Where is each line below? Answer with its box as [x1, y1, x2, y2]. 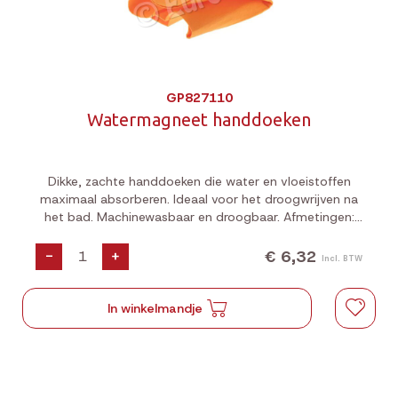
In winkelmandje [107, 300, 203, 316]
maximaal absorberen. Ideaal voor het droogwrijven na [40, 191, 358, 207]
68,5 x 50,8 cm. [152, 227, 246, 243]
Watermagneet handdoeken [87, 109, 311, 130]
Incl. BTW [322, 252, 362, 264]
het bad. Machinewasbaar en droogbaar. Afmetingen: [44, 209, 354, 225]
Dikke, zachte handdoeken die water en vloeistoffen [47, 173, 351, 189]
